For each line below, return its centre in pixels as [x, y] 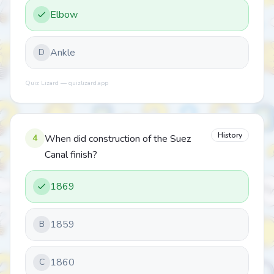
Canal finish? [71, 155]
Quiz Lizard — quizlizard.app [67, 83]
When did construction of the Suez [118, 139]
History [230, 135]
